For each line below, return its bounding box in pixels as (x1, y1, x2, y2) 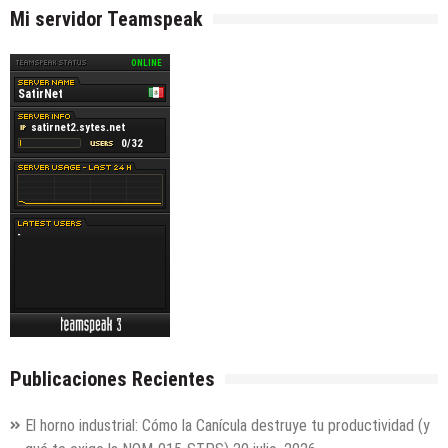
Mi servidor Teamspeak (10, 6, 203, 31)
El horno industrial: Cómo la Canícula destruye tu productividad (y (25, 415, 430, 435)
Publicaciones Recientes (10, 366, 215, 391)
